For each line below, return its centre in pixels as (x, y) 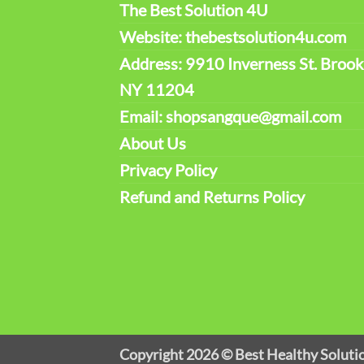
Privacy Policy (168, 169)
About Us (153, 143)
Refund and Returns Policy (212, 196)
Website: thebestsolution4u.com (233, 36)
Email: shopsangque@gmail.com (230, 116)
